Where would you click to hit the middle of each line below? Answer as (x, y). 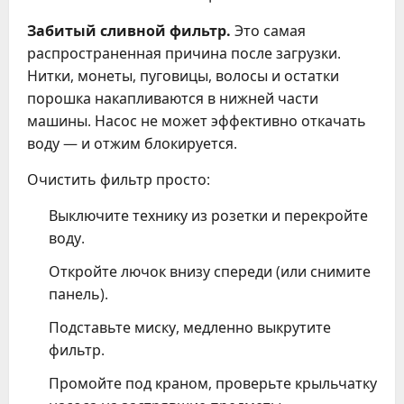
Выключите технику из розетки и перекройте (208, 215)
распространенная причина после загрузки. (184, 53)
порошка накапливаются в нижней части (173, 98)
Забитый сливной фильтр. (129, 30)
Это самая (268, 30)
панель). (78, 294)
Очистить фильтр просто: (119, 179)
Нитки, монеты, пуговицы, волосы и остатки (183, 75)
